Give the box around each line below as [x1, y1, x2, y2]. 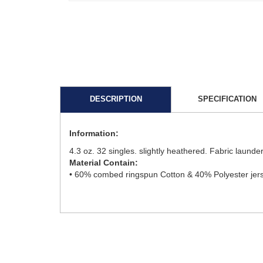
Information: [69, 128, 119, 138]
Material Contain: [69, 157, 138, 167]
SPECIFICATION [198, 94, 257, 103]
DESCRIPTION [89, 94, 142, 103]
